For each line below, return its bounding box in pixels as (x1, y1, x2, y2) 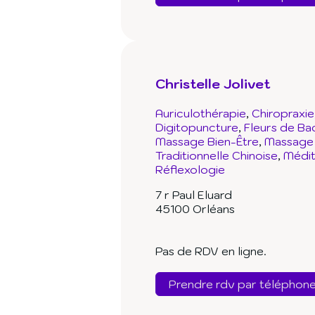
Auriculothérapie (155, 106, 246, 121)
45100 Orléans (155, 202, 235, 217)
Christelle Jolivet (155, 75, 270, 93)
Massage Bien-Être (155, 134, 259, 149)
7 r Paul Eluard (155, 188, 232, 202)
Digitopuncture (155, 120, 238, 135)
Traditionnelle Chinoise (155, 148, 278, 163)
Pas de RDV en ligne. (155, 244, 266, 259)
